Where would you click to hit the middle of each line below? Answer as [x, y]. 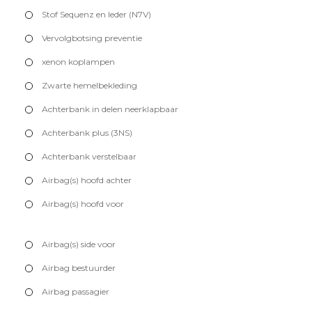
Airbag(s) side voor [79, 244]
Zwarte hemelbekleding [89, 86]
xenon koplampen [78, 62]
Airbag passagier [76, 292]
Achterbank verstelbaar [89, 157]
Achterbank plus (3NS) [87, 133]
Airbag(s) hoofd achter [87, 180]
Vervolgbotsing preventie [92, 38]
